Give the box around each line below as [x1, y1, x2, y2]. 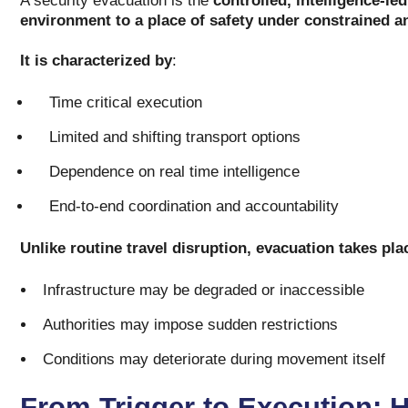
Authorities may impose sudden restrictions [42, 316, 338, 333]
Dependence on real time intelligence [48, 163, 300, 180]
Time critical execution [48, 94, 202, 111]
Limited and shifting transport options [48, 128, 301, 146]
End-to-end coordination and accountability [48, 198, 339, 215]
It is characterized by [19, 52, 172, 69]
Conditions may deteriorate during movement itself [42, 351, 390, 368]
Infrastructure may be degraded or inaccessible [42, 281, 364, 299]
